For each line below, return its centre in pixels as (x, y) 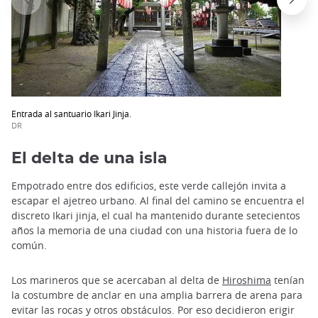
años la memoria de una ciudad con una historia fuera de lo (154, 231)
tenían (288, 280)
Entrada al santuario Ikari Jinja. (71, 113)
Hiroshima (247, 280)
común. (29, 246)
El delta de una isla (89, 159)
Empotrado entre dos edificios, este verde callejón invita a (149, 186)
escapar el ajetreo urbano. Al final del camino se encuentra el (158, 201)
